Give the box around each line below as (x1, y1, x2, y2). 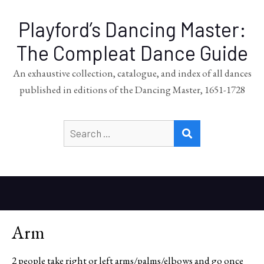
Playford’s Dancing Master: (18, 17, 246, 41)
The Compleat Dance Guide (16, 41, 248, 65)
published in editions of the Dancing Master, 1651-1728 (19, 83, 245, 96)
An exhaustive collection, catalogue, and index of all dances (12, 67, 252, 80)
